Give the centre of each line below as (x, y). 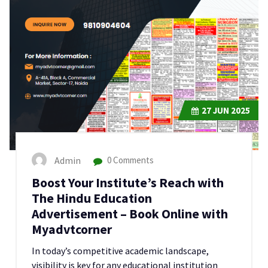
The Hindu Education (92, 198)
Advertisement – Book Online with (130, 214)
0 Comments (130, 160)
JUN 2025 (231, 110)
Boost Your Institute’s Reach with (128, 182)
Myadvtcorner (72, 229)
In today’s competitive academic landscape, (120, 250)
